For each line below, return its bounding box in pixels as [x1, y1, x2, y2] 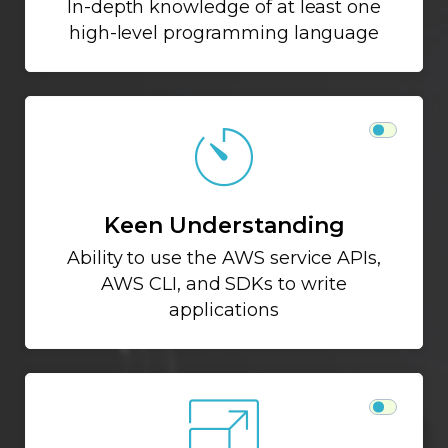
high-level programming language [68, 21, 380, 44]
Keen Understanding [103, 212, 345, 240]
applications [169, 298, 279, 321]
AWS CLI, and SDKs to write [101, 272, 347, 295]
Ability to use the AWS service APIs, [66, 246, 382, 269]
